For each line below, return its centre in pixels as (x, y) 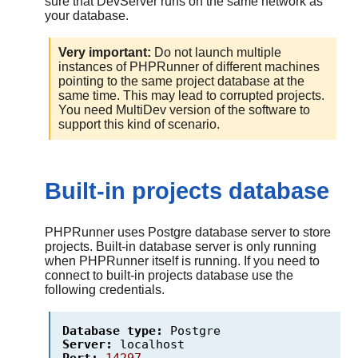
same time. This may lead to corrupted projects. (191, 96)
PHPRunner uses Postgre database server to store (188, 233)
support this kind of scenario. (139, 125)
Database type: (113, 331)
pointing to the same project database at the (181, 82)
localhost (149, 344)
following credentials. (105, 290)
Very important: (105, 53)
